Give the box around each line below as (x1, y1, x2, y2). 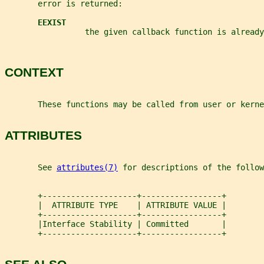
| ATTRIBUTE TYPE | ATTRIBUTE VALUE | (5, 200, 226, 210)
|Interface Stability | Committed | (5, 219, 226, 229)
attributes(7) (57, 162, 118, 172)
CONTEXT (5, 65, 64, 80)
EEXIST (38, 18, 66, 28)
